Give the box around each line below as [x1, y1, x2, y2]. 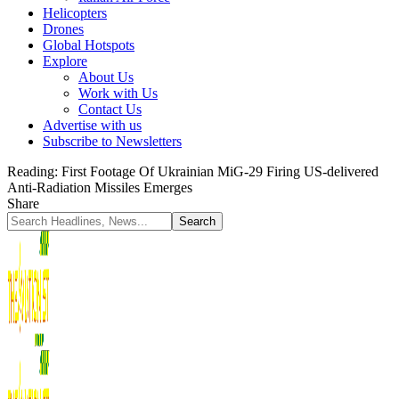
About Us [78, 69, 134, 85]
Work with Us [78, 85, 158, 101]
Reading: [7, 164, 58, 179]
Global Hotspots [43, 37, 134, 53]
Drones [43, 21, 84, 37]
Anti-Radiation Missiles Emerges [7, 180, 192, 195]
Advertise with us [43, 118, 142, 133]
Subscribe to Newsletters [43, 134, 182, 149]
